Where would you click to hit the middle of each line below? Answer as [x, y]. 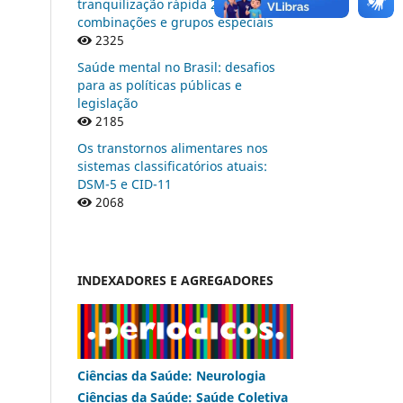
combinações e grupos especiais [175, 22]
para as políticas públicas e [160, 85]
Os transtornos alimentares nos [173, 148]
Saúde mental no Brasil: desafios [176, 67]
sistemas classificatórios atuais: [172, 166]
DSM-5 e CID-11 [125, 184]
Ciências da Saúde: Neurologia [173, 375]
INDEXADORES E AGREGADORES [175, 280]
